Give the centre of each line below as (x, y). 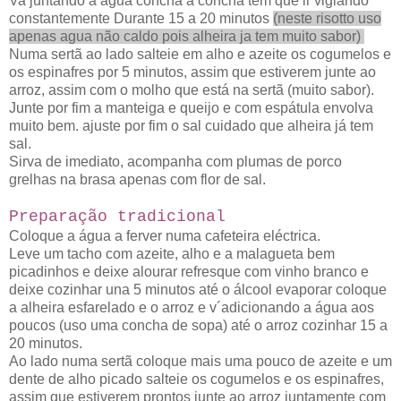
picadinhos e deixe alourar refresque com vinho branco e (189, 272)
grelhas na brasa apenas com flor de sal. (141, 180)
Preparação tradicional (117, 217)
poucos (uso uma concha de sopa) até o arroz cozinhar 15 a (198, 326)
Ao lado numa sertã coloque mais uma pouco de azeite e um (200, 362)
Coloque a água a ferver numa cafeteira (136, 236)
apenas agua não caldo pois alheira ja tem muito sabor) (187, 37)
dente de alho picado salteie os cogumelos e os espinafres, (196, 380)
